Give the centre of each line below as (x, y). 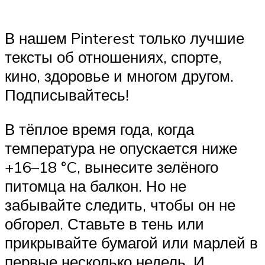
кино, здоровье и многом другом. (119, 76)
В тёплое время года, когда (99, 129)
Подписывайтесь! (67, 95)
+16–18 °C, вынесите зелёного (112, 167)
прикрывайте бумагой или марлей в (131, 243)
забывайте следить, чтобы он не (120, 205)
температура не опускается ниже (121, 148)
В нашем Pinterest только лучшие (125, 38)
